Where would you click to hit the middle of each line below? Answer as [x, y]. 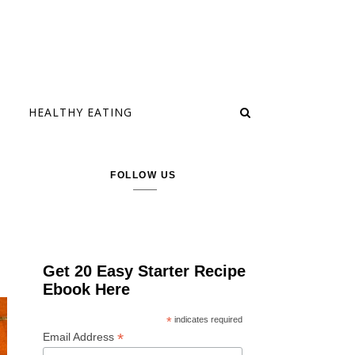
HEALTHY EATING [80, 112]
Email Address [80, 337]
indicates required [207, 319]
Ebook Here [87, 289]
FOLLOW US [143, 175]
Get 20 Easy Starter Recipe [145, 271]
